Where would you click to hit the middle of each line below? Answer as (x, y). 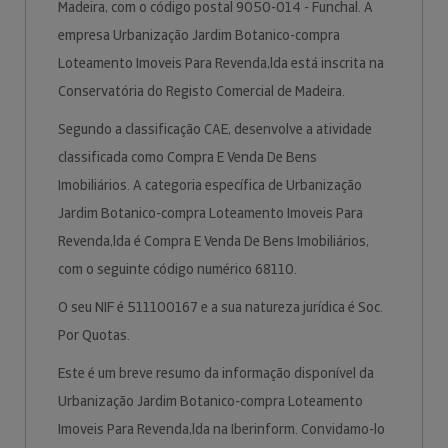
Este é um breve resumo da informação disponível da (216, 373)
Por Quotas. (95, 335)
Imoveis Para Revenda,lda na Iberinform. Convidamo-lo (221, 429)
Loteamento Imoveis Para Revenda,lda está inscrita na (221, 63)
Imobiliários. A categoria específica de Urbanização (210, 185)
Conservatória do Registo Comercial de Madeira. (203, 91)
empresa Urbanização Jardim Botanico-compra (199, 35)
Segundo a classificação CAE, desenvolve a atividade (215, 129)
